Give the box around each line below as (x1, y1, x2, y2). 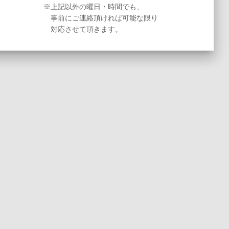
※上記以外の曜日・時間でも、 (43, 3, 144, 11)
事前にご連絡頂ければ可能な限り (43, 14, 158, 22)
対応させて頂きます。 (43, 26, 122, 33)
